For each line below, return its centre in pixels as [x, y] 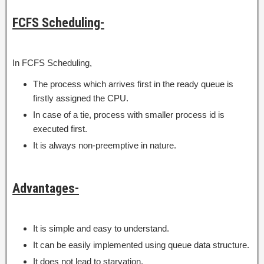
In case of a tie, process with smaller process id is [129, 115]
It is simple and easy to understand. [101, 228]
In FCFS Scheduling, [52, 63]
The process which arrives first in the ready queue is [133, 84]
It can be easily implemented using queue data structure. [141, 245]
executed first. [60, 129]
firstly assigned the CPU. [81, 98]
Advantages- [46, 188]
